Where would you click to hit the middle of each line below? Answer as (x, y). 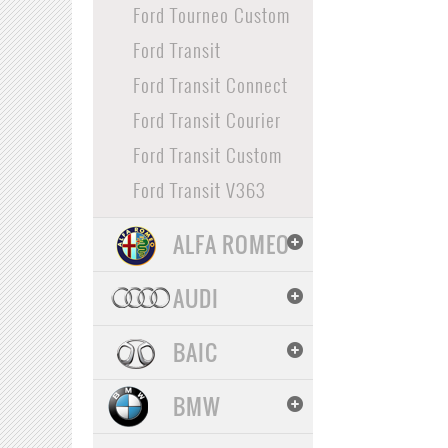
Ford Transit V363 (199, 189)
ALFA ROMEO (231, 244)
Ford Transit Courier (206, 119)
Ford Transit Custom (207, 154)
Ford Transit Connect (210, 84)
